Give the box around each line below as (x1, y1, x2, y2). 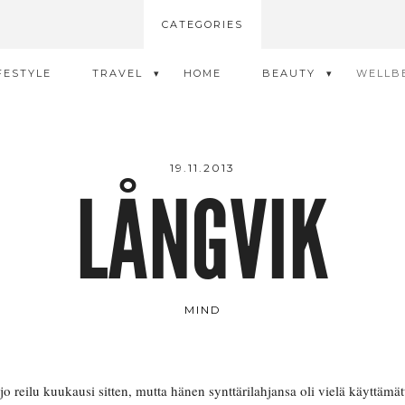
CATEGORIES (162, 18, 243, 31)
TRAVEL (91, 67, 143, 80)
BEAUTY (261, 67, 316, 80)
